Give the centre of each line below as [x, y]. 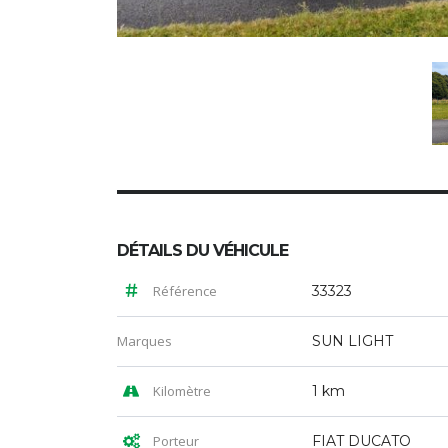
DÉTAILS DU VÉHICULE [202, 251]
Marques [144, 341]
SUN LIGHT [352, 341]
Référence [183, 291]
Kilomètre [180, 391]
